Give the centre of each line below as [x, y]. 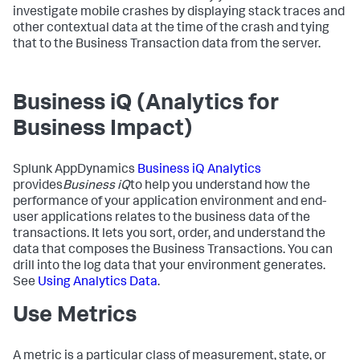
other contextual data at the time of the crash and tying [171, 29]
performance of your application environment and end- [170, 202]
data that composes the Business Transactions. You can [173, 250]
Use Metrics [75, 316]
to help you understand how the [220, 186]
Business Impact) [103, 130]
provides [38, 186]
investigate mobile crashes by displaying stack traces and [179, 12]
